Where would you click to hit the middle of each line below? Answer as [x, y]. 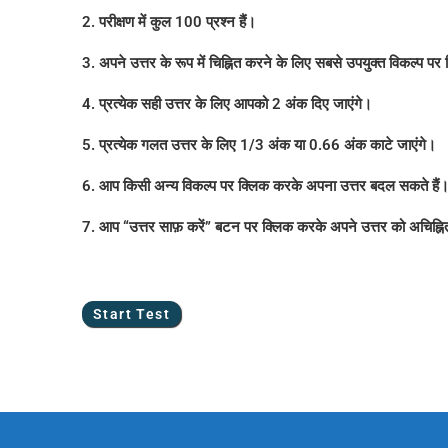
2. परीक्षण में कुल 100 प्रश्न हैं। [169, 22]
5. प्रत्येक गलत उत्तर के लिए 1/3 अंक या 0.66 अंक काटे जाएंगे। [259, 145]
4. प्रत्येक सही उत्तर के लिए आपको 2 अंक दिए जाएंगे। [227, 104]
